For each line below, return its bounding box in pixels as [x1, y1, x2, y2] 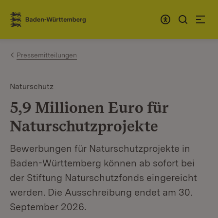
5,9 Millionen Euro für [10, 98, 168, 117]
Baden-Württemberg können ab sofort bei [10, 157, 195, 169]
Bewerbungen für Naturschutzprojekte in [10, 143, 190, 154]
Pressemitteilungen [17, 51, 77, 59]
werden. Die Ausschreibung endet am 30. [10, 186, 192, 198]
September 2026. [10, 201, 86, 213]
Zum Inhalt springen [24, 10, 104, 20]
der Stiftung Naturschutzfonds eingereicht [10, 172, 197, 183]
